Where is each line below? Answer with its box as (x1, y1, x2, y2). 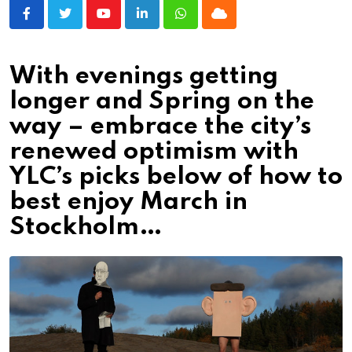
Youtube (102, 15, 147, 31)
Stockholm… (9, 215, 163, 240)
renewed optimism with (9, 140, 299, 165)
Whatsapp (179, 15, 235, 31)
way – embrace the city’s (9, 115, 311, 140)
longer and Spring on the (9, 90, 314, 115)
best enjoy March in (9, 190, 247, 215)
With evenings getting (9, 64, 278, 90)
